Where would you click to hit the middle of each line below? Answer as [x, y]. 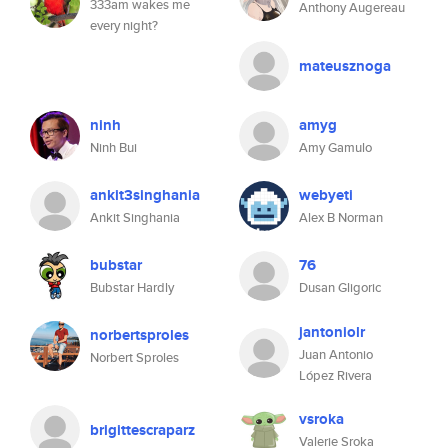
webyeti [326, 195]
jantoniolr [332, 332]
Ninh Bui [113, 147]
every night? [124, 25]
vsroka [321, 419]
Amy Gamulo [335, 147]
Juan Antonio [336, 354]
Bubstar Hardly [132, 287]
